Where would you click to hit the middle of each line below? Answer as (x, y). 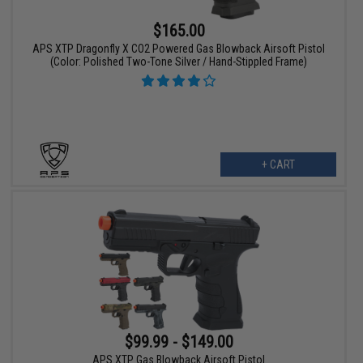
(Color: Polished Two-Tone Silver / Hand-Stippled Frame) (179, 61)
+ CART (278, 164)
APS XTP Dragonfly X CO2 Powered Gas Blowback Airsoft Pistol (179, 48)
